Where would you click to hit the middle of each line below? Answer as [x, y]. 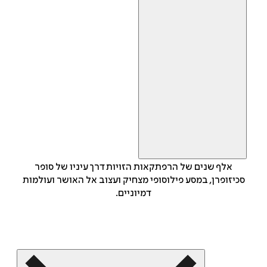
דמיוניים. [133, 193]
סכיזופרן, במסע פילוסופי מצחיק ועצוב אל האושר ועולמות [133, 180]
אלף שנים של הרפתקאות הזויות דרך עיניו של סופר [133, 167]
